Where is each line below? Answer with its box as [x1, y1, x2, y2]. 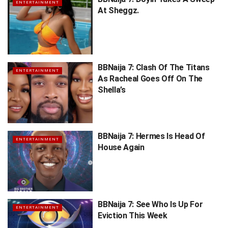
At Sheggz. [98, 5, 139, 15]
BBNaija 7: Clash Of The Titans [98, 63, 210, 73]
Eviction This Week [98, 211, 167, 221]
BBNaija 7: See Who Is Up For [98, 199, 203, 210]
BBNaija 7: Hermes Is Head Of [98, 131, 205, 141]
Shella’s [98, 85, 126, 95]
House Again [98, 142, 145, 152]
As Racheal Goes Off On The [98, 74, 203, 84]
